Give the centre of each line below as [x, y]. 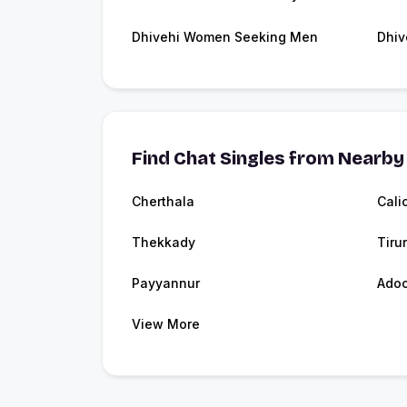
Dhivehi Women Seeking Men [225, 36]
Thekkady [164, 242]
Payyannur [166, 283]
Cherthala [163, 201]
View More [166, 323]
